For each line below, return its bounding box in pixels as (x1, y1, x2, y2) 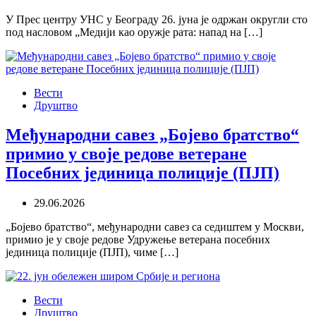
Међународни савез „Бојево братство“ (6, 126, 299, 145)
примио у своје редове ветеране (6, 145, 247, 164)
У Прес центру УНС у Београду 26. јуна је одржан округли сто (6, 13, 308, 25)
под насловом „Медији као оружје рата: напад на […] (6, 25, 262, 38)
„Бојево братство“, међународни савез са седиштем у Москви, (6, 221, 304, 233)
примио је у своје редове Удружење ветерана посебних (6, 233, 270, 246)
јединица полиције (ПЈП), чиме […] (6, 246, 178, 259)
